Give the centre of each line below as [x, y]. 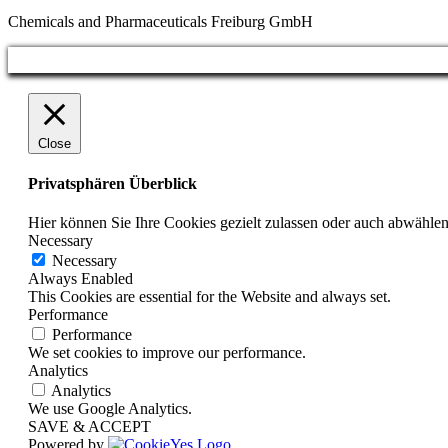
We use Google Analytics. [110, 409]
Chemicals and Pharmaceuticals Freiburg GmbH [160, 21]
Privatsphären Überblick [112, 183]
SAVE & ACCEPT [89, 427]
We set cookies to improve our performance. [167, 353]
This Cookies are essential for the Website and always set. [209, 297]
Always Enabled [80, 279]
